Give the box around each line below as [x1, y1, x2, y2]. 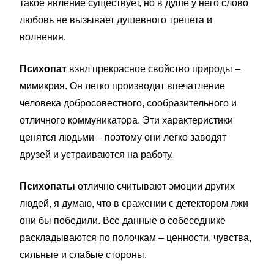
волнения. [20, 32, 66, 42]
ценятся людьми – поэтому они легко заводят [20, 132, 226, 143]
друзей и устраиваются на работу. [20, 149, 173, 160]
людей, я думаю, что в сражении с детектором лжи [20, 198, 248, 209]
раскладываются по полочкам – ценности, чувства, [20, 232, 251, 243]
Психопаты [20, 181, 78, 191]
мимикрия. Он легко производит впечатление [20, 81, 225, 91]
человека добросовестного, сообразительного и [20, 98, 237, 108]
